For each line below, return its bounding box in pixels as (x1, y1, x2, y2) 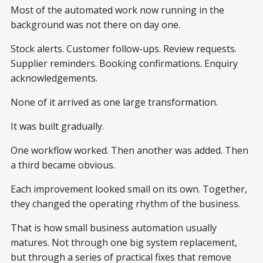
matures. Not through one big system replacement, (11, 235, 237, 249)
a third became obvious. (11, 158, 115, 171)
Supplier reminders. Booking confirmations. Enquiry (11, 56, 238, 70)
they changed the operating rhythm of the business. (11, 197, 240, 210)
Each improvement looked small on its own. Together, (11, 182, 247, 195)
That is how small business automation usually (11, 221, 217, 234)
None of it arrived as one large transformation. (11, 95, 218, 109)
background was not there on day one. (11, 18, 180, 31)
